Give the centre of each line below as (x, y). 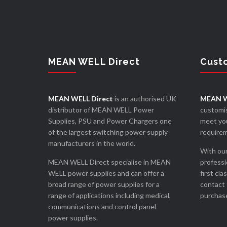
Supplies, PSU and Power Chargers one (110, 121)
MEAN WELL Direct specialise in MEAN (109, 162)
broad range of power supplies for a (104, 184)
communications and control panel (102, 207)
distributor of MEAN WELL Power (101, 110)
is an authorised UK (144, 99)
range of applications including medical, (109, 196)
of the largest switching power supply (108, 132)
